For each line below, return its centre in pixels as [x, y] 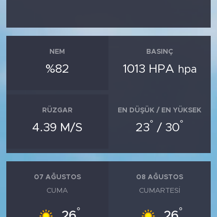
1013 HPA [150, 69]
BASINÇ [160, 52]
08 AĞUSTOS [160, 177]
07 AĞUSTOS [57, 177]
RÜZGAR [57, 110]
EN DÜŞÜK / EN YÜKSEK [160, 110]
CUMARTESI [160, 190]
